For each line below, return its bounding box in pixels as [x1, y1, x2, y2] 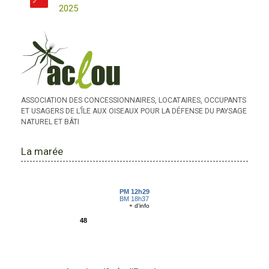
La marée [21, 145, 64, 157]
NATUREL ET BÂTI [21, 118, 80, 127]
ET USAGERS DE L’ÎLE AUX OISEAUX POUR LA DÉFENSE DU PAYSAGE [21, 107, 247, 116]
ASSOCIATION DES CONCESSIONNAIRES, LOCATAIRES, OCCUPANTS [21, 96, 247, 105]
